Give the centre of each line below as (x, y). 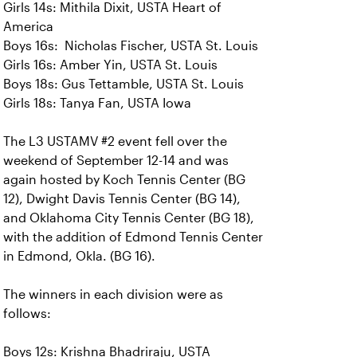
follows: (29, 314)
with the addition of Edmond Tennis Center (133, 237)
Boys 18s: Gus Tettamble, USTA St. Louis (124, 84)
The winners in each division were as (113, 294)
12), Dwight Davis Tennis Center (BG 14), (122, 199)
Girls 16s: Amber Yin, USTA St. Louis (110, 65)
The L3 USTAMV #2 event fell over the (115, 141)
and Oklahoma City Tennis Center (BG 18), (129, 218)
